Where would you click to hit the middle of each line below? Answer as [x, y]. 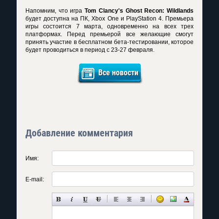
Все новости [118, 73]
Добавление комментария [79, 133]
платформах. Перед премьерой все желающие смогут [109, 34]
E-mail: [35, 179]
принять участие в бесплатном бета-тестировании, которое [109, 42]
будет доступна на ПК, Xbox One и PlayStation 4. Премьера [109, 19]
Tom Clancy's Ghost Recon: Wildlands [139, 11]
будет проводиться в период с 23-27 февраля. [90, 50]
